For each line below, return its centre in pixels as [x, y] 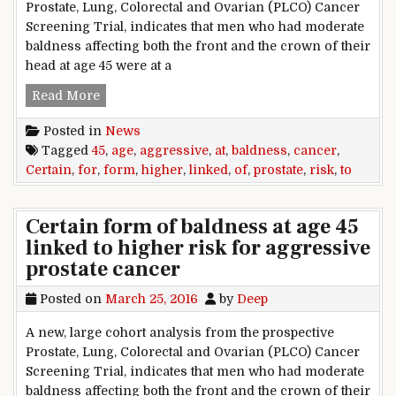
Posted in [72, 130]
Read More [66, 95]
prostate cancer [103, 269]
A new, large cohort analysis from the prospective [180, 332]
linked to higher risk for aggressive [198, 247]
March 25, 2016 [152, 298]
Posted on [71, 298]
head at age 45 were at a [99, 66]
